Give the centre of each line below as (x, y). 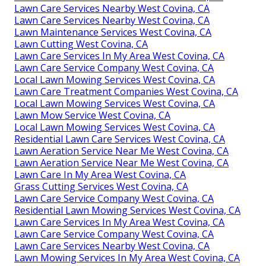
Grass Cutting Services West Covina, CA (101, 186)
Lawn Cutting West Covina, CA (81, 44)
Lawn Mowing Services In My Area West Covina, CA (127, 257)
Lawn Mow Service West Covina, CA (92, 115)
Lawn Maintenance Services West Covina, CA (113, 32)
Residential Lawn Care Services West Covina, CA (120, 139)
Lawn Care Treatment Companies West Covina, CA (126, 91)
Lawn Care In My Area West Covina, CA (100, 174)
